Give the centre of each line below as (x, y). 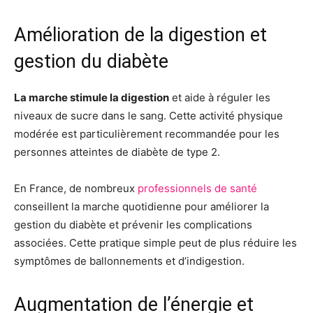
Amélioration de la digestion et (140, 35)
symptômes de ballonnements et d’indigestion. (129, 261)
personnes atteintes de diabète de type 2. (117, 152)
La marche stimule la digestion (92, 97)
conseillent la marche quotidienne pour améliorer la (141, 206)
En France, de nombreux (76, 188)
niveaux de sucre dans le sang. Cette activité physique (148, 115)
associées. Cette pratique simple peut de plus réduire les (155, 242)
